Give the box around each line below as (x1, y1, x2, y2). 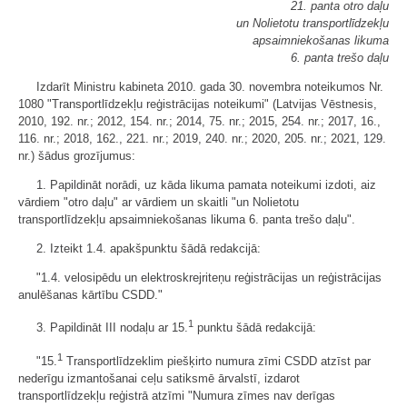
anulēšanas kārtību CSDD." (18, 288, 163, 303)
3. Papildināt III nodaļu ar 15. (36, 321, 188, 335)
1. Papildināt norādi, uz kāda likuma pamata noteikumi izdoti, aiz (36, 178, 376, 193)
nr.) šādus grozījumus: (18, 149, 135, 164)
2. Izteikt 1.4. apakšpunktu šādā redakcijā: (36, 242, 261, 256)
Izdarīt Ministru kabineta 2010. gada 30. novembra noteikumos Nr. (36, 80, 383, 94)
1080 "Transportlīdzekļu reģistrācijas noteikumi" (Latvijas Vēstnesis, (18, 97, 377, 112)
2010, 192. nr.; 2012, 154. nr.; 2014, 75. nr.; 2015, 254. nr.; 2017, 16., (18, 114, 381, 129)
